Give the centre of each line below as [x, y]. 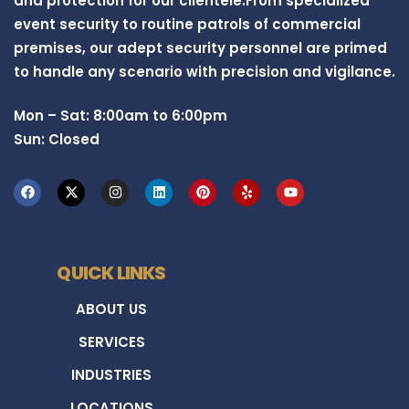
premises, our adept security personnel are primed [200, 47]
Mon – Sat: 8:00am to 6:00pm [121, 115]
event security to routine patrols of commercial [187, 24]
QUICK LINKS [111, 273]
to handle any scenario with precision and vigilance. [204, 71]
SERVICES [111, 341]
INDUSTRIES [111, 374]
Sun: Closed [57, 139]
